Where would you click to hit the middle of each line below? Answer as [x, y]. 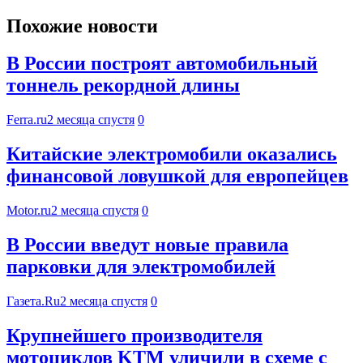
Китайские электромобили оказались [172, 154]
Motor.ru [29, 211]
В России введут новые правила [147, 245]
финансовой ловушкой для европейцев [177, 176]
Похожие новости [82, 26]
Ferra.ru [27, 120]
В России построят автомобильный [162, 64]
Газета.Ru [33, 301]
